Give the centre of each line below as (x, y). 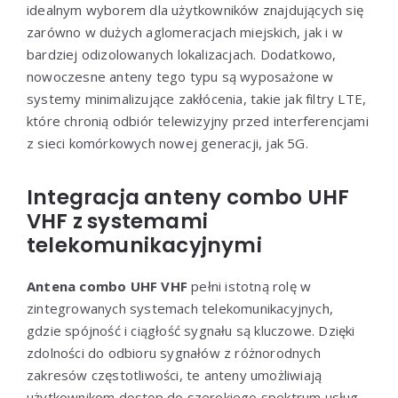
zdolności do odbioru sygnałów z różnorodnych (174, 352)
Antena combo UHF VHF (107, 286)
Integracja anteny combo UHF (188, 197)
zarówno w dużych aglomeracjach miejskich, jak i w (185, 32)
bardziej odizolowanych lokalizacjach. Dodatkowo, (182, 54)
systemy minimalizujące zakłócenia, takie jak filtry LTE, (197, 98)
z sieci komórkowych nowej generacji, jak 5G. (167, 143)
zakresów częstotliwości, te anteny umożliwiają (175, 374)
